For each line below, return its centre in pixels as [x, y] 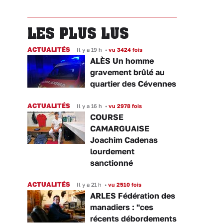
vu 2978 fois [124, 106]
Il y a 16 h [89, 106]
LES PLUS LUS [78, 33]
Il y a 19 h [89, 50]
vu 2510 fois [124, 185]
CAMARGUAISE [120, 129]
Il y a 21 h [89, 185]
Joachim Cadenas [124, 140]
